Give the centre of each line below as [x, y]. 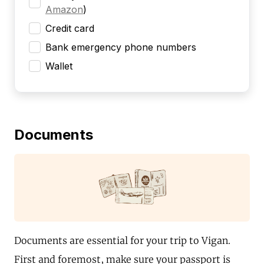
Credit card [70, 29]
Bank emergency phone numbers [121, 47]
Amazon [64, 10]
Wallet [59, 66]
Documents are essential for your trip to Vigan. [122, 240]
